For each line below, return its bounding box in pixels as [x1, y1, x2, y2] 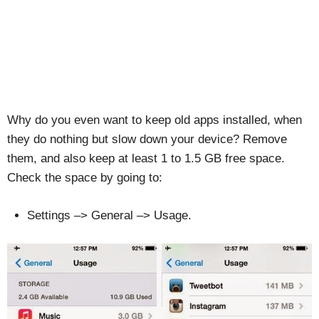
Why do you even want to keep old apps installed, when [7, 113, 302, 127]
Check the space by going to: [7, 171, 162, 185]
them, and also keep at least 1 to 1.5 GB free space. [7, 152, 285, 166]
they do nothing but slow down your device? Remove [7, 132, 287, 147]
